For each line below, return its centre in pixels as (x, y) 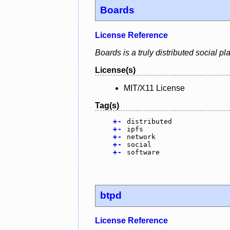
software (143, 152)
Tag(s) (107, 105)
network (141, 137)
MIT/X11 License (154, 88)
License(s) (115, 70)
